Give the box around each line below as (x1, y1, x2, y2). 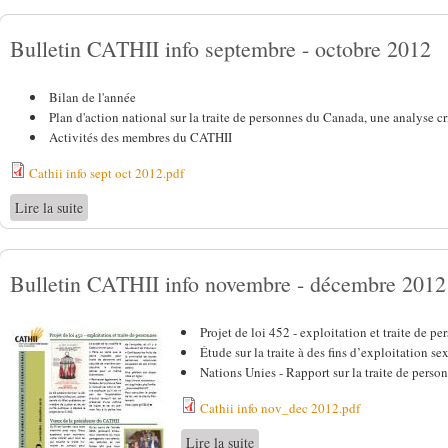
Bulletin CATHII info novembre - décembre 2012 (10, 269, 446, 299)
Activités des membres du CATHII (49, 128, 232, 147)
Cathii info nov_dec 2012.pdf (200, 399, 360, 418)
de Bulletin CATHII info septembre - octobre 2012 (83, 198, 370, 218)
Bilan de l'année (49, 88, 136, 107)
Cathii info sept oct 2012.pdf (29, 164, 184, 183)
